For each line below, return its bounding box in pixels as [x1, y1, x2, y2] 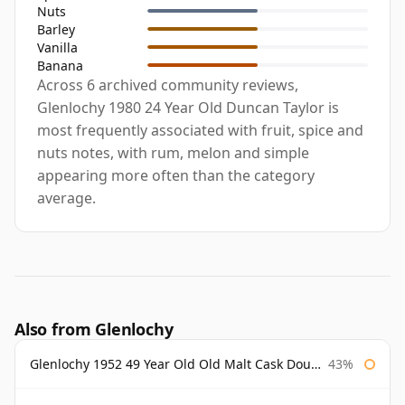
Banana [37, 56, 83, 74]
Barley [37, 20, 75, 38]
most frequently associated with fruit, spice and [37, 120, 363, 141]
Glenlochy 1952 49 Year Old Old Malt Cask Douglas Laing [30, 355, 311, 373]
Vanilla [37, 38, 78, 56]
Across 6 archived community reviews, [37, 75, 298, 96]
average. [37, 188, 96, 209]
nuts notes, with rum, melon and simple [37, 143, 309, 164]
